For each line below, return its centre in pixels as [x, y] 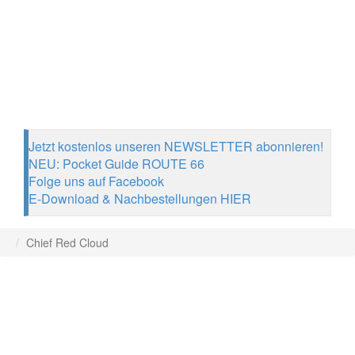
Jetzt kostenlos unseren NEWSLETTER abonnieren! [176, 146]
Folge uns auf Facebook [96, 181]
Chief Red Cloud [67, 242]
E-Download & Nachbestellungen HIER [140, 198]
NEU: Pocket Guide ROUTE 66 [116, 164]
